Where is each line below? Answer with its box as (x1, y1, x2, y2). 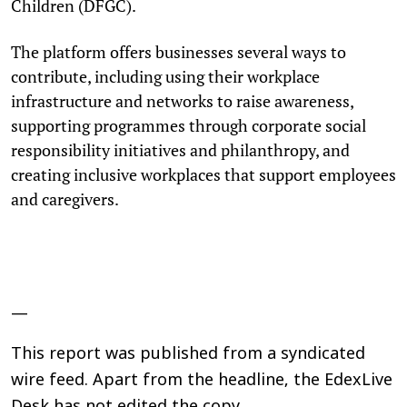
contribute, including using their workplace (11, 65, 320, 87)
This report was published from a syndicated (11, 343, 365, 365)
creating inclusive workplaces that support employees (11, 163, 396, 185)
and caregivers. (11, 187, 119, 210)
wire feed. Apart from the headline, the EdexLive (11, 370, 392, 392)
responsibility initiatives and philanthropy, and (11, 138, 350, 161)
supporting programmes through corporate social (11, 114, 366, 136)
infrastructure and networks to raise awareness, (11, 89, 353, 112)
